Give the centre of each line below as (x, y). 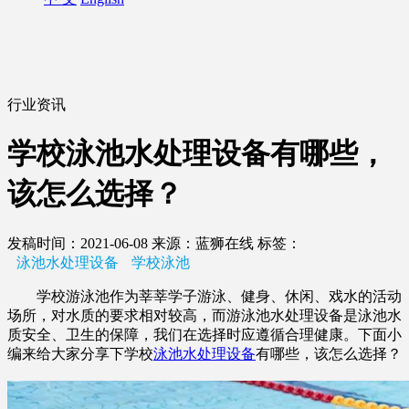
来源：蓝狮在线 (203, 243)
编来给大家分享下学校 (80, 353)
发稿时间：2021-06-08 (79, 243)
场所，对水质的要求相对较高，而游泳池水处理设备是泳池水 (204, 315)
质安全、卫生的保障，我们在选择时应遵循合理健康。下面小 (204, 334)
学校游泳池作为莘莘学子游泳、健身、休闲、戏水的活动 (204, 296)
